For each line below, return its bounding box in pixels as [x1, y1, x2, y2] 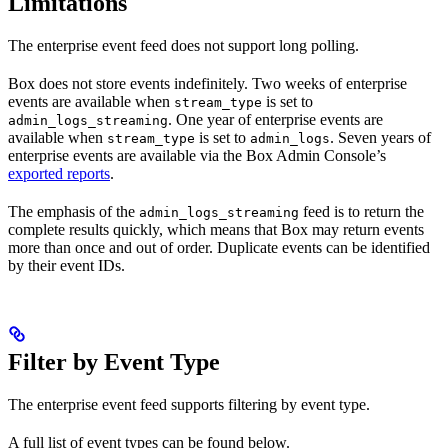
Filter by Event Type [8, 348, 220, 375]
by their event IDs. [8, 256, 125, 274]
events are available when [8, 92, 174, 110]
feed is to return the [299, 202, 424, 220]
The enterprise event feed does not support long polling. [8, 36, 359, 54]
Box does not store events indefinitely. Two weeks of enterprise [8, 74, 407, 92]
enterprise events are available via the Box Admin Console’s [8, 146, 386, 164]
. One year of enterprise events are [168, 110, 383, 128]
